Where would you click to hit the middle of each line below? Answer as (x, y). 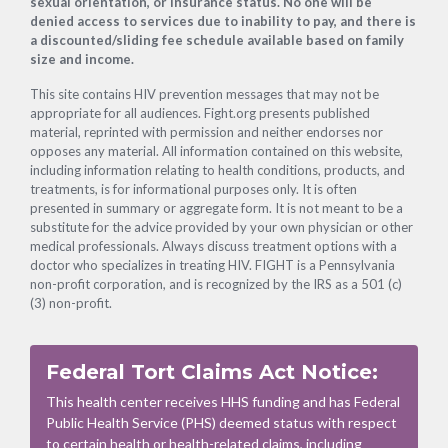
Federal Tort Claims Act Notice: (211, 371)
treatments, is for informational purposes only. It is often (193, 188)
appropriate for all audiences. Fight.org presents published (199, 112)
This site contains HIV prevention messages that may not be (204, 93)
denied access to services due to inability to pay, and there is (222, 20)
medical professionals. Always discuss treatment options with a (213, 245)
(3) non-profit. (70, 302)
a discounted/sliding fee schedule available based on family (216, 39)
